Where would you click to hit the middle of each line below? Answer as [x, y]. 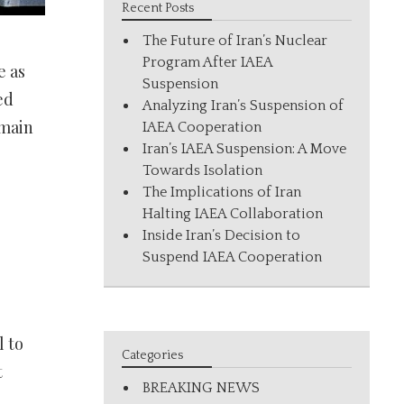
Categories [153, 355]
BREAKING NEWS [202, 388]
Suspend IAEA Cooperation [233, 257]
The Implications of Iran [222, 192]
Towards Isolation [203, 170]
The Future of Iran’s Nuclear [235, 41]
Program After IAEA [208, 62]
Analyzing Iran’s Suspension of [243, 106]
